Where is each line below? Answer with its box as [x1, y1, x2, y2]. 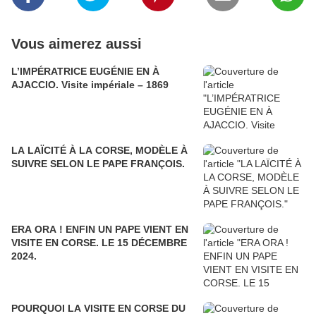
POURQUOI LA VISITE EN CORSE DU [11, 302, 186, 314]
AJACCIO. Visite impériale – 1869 [11, 78, 169, 90]
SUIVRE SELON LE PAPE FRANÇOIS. [11, 157, 185, 169]
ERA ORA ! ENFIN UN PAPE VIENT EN [11, 223, 188, 235]
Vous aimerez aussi [11, 35, 142, 51]
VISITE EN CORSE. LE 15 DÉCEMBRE [11, 236, 187, 248]
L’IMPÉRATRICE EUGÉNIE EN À [11, 65, 159, 77]
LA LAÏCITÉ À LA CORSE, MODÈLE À [11, 144, 188, 156]
